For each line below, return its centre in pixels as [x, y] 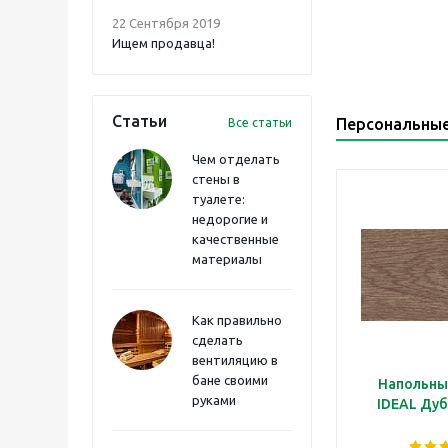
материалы [227, 259]
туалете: [218, 199]
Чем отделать [236, 159]
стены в [216, 179]
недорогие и [230, 219]
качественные [235, 239]
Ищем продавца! [163, 43]
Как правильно [237, 320]
